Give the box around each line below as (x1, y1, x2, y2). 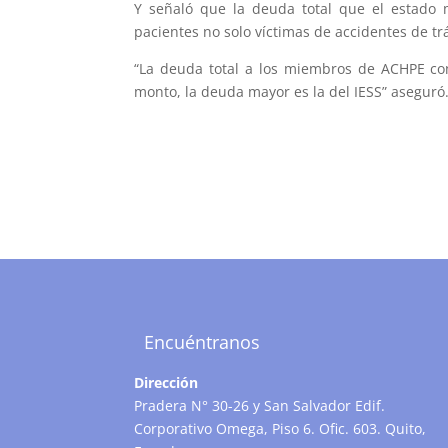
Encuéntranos (144, 330, 261, 355)
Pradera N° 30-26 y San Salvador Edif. (134, 396, 386, 416)
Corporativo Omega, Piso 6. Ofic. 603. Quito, (134, 419, 427, 439)
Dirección (134, 373, 199, 393)
